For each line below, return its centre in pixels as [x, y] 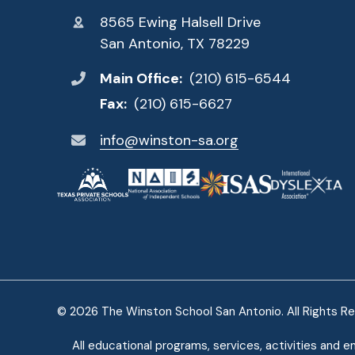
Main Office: [142, 78]
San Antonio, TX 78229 [175, 44]
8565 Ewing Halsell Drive [180, 23]
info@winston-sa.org [169, 140]
